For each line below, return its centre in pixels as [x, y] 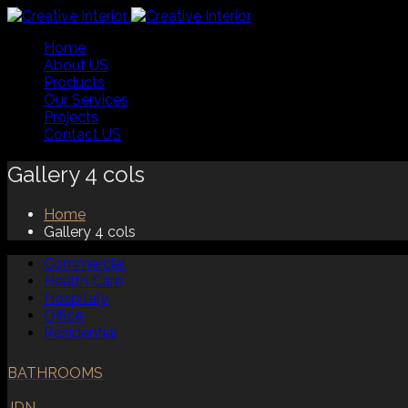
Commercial [85, 263]
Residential [81, 332]
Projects [71, 117]
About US [76, 65]
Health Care [83, 280]
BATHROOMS [55, 372]
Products [74, 82]
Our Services [86, 100]
